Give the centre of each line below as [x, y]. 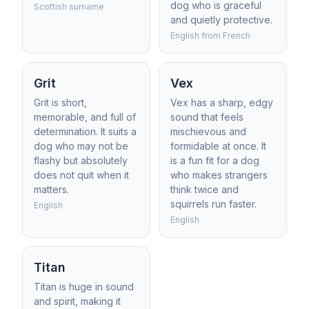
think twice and [205, 189]
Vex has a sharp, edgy [222, 102]
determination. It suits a [85, 131]
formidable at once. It [218, 146]
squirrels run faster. [213, 204]
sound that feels [207, 117]
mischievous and [208, 131]
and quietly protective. [221, 20]
